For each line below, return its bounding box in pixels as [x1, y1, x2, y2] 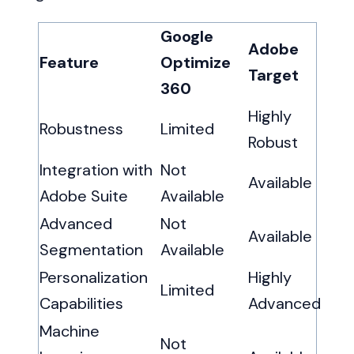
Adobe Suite [39, 186, 128, 207]
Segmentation [39, 239, 143, 261]
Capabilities [39, 293, 123, 314]
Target [247, 65, 299, 86]
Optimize [160, 52, 231, 73]
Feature [39, 52, 99, 73]
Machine [39, 321, 100, 342]
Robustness [39, 119, 123, 140]
